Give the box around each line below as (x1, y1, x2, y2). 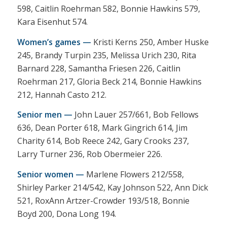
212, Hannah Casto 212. (17, 89, 106, 100)
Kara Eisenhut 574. (17, 16, 88, 27)
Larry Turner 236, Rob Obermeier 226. (17, 148, 162, 160)
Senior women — (17, 168, 84, 180)
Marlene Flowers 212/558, (84, 168, 184, 180)
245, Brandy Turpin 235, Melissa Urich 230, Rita (17, 49, 196, 61)
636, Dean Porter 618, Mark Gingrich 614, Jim (17, 122, 187, 134)
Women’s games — (17, 36, 91, 48)
